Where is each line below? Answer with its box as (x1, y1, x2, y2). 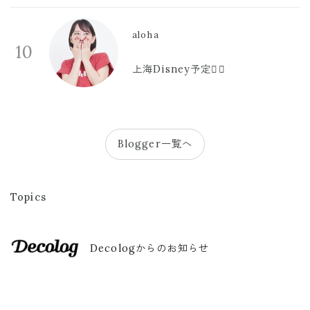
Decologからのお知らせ (90, 241, 210, 255)
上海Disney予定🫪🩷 (132, 63, 229, 76)
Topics (10, 191, 46, 204)
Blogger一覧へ (117, 138, 193, 151)
